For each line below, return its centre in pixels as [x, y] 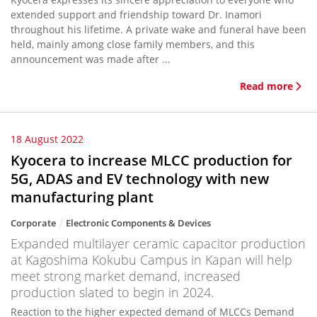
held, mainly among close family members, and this [133, 44]
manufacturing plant [82, 197]
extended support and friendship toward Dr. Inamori [136, 15]
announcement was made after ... [91, 59]
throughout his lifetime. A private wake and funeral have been [158, 29]
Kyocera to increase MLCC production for [151, 160]
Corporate [33, 223]
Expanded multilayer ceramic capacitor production [158, 243]
